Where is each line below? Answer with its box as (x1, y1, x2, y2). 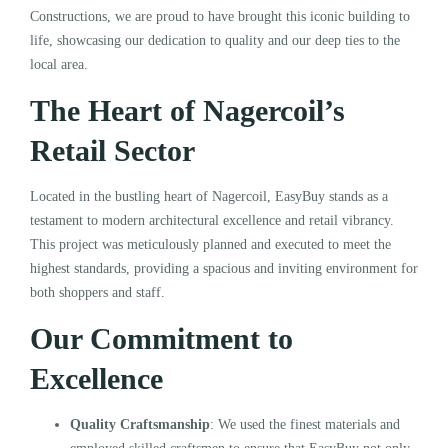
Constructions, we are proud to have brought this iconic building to (30, 8, 410, 24)
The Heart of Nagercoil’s (30, 93, 345, 127)
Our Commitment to (30, 321, 293, 355)
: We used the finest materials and (210, 416, 400, 432)
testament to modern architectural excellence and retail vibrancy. (30, 212, 394, 228)
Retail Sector (30, 133, 203, 167)
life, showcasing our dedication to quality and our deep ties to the (30, 32, 400, 48)
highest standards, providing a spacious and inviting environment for (30, 260, 418, 276)
